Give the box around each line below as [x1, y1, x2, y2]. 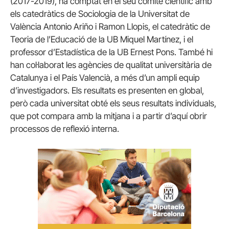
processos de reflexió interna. [10, 124, 119, 134]
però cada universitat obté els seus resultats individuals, [10, 98, 216, 109]
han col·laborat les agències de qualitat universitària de [10, 60, 212, 71]
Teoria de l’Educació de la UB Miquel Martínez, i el [10, 34, 193, 45]
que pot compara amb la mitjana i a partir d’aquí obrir [10, 111, 207, 122]
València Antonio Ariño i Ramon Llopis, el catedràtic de [10, 21, 210, 32]
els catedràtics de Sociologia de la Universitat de [10, 9, 190, 19]
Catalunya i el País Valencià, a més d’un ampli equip [10, 73, 200, 83]
